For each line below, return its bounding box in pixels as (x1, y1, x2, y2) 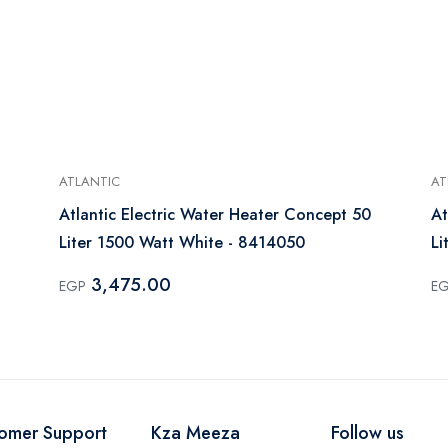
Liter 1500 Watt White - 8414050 (59, 230, 305, 254)
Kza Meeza (151, 419, 240, 446)
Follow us (331, 419, 404, 446)
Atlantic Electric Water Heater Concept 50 (59, 202, 371, 226)
